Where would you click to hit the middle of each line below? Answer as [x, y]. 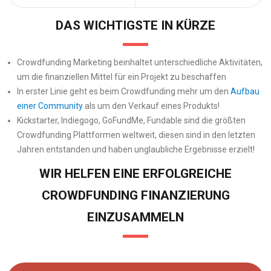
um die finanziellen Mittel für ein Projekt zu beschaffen [121, 77]
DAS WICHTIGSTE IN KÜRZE [135, 25]
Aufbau [245, 91]
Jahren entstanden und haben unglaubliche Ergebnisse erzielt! [135, 149]
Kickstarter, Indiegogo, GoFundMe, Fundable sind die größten [131, 120]
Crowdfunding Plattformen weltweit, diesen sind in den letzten [136, 135]
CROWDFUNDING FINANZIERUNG [135, 195]
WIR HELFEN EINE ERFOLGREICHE [135, 173]
